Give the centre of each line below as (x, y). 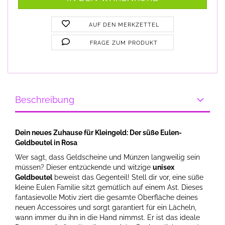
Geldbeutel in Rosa (46, 143)
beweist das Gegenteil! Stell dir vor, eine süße (128, 177)
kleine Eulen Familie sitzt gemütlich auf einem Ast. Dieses (109, 187)
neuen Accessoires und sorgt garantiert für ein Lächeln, (106, 207)
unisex (163, 167)
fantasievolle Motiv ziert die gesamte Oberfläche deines (106, 197)
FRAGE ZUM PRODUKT (124, 43)
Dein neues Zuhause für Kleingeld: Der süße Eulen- (98, 133)
